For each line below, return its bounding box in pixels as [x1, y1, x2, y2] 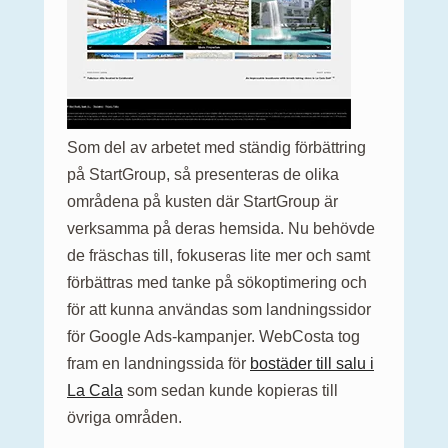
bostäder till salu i [250, 354, 374, 372]
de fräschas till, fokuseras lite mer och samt [67, 246, 370, 264]
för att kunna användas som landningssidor [67, 300, 371, 318]
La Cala [67, 381, 123, 399]
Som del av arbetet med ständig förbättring [67, 138, 366, 156]
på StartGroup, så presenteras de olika [67, 165, 339, 183]
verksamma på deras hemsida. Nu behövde [67, 219, 375, 237]
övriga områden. [67, 408, 182, 426]
